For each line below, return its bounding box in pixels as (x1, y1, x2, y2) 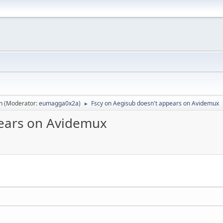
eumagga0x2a (39, 99, 79, 108)
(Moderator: (4, 99, 39, 108)
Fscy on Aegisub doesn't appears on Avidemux (91, 99, 219, 108)
